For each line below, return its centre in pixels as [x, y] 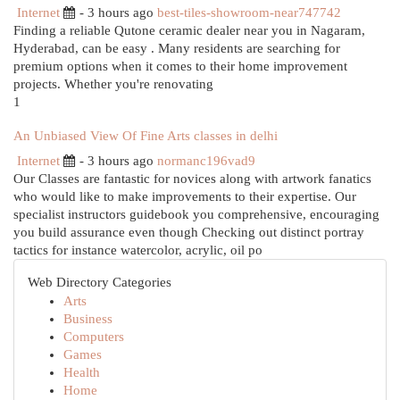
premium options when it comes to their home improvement [180, 66]
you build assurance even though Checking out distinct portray [189, 232]
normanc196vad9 [206, 161]
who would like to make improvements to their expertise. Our [185, 196]
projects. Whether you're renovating [113, 84]
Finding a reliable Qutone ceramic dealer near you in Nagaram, [189, 30]
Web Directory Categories [100, 282]
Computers [94, 337]
